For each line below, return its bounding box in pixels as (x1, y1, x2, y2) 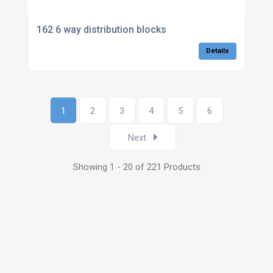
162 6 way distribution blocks (36, 24, 166, 36)
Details (206, 47, 230, 55)
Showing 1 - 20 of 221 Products (73, 161, 200, 173)
